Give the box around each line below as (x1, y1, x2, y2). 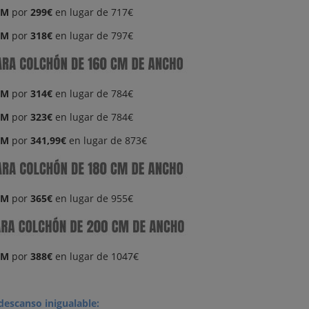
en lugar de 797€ (52, 29, 133, 42)
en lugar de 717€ (52, 6, 133, 19)
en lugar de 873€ (66, 134, 147, 147)
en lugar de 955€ (52, 192, 133, 205)
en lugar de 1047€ (52, 250, 139, 263)
